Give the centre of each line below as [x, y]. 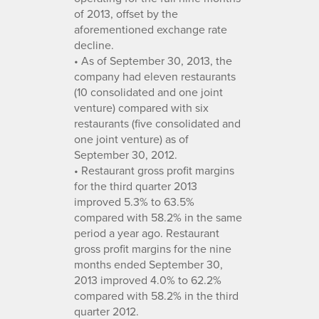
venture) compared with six [141, 107]
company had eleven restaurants [155, 76]
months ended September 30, [148, 264]
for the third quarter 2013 [136, 185]
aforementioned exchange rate [151, 29]
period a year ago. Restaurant [147, 232]
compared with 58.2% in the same [158, 217]
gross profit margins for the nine [153, 248]
